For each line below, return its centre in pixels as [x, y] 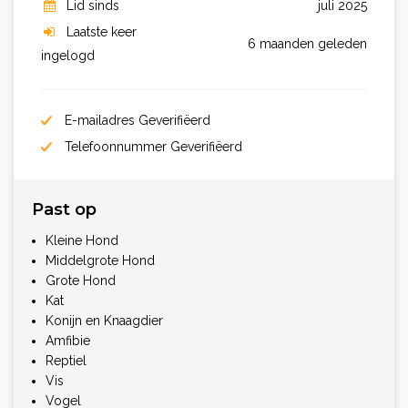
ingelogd [68, 56]
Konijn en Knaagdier [104, 321]
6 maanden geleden [307, 44]
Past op [64, 210]
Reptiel [66, 361]
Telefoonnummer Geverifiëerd [152, 147]
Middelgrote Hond [100, 261]
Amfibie [68, 341]
